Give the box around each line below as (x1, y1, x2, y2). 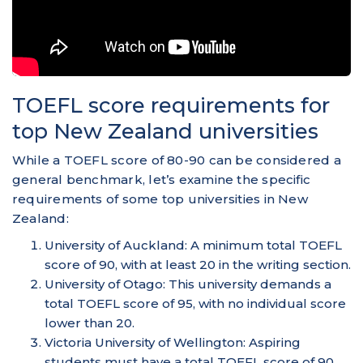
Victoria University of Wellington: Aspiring (45, 334, 301, 350)
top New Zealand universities (12, 117, 318, 143)
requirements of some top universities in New (12, 190, 308, 207)
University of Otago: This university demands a (45, 275, 331, 292)
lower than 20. (45, 314, 135, 331)
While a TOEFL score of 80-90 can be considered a (12, 152, 341, 168)
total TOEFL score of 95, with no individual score (45, 295, 346, 311)
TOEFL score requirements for (12, 92, 330, 117)
